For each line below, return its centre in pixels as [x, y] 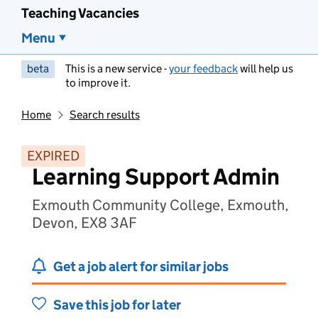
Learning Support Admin [156, 177]
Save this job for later [117, 305]
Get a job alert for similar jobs [141, 267]
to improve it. [98, 83]
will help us [265, 68]
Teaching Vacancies [80, 13]
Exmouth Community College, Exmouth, [160, 205]
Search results [104, 115]
